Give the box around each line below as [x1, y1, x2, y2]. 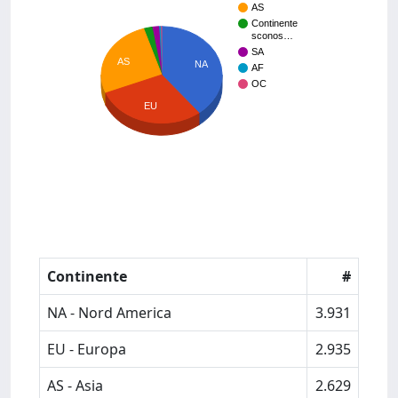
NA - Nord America [47, 303, 171, 322]
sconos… [251, 30, 293, 42]
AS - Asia [47, 376, 103, 395]
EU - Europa [47, 339, 126, 359]
